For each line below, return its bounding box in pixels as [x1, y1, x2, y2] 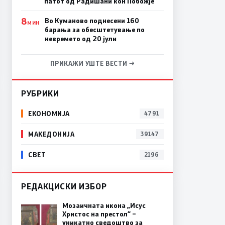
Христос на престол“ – [62, 209, 136, 218]
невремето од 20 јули [44, 34, 117, 43]
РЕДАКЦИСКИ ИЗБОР [21, 180, 107, 191]
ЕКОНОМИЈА [28, 109, 70, 118]
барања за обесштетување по [44, 25, 145, 34]
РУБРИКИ [21, 87, 59, 98]
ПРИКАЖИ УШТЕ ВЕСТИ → [50, 59, 135, 67]
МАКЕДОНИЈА [28, 130, 75, 139]
